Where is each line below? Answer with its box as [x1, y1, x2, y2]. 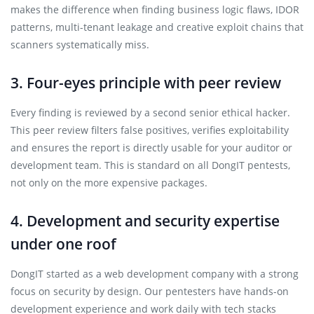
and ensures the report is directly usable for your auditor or [11, 141, 292, 154]
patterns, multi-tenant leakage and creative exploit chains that [11, 20, 303, 34]
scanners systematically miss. [11, 38, 149, 51]
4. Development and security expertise [11, 211, 280, 231]
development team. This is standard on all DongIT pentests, [11, 158, 290, 172]
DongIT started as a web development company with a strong [11, 267, 299, 280]
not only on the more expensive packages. [11, 176, 207, 189]
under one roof [11, 234, 116, 254]
